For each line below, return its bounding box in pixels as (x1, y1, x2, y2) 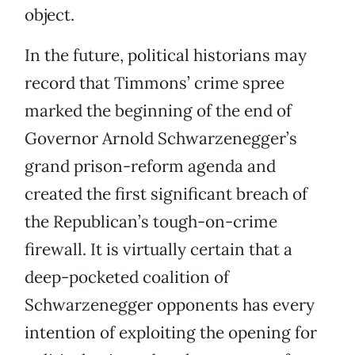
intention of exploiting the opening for (25, 322, 317, 344)
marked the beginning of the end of (25, 100, 292, 122)
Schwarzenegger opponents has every (25, 294, 315, 316)
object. (25, 4, 74, 26)
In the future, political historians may (25, 44, 307, 67)
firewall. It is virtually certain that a (25, 239, 292, 261)
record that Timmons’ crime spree (25, 72, 284, 94)
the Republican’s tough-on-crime (25, 211, 277, 233)
